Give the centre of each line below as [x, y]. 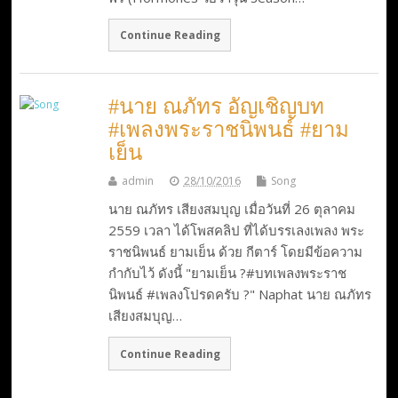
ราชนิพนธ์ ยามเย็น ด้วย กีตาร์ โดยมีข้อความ [235, 252]
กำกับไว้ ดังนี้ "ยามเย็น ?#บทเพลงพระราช [227, 273]
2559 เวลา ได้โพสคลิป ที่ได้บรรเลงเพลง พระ [236, 231]
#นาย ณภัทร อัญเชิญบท [216, 107]
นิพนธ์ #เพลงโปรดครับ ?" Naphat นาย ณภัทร [239, 295]
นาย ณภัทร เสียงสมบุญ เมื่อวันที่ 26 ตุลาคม [231, 209]
